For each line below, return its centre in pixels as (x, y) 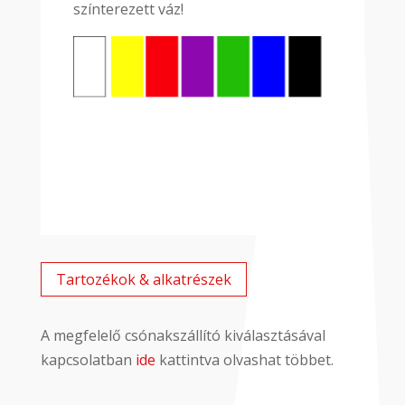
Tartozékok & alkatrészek (143, 279)
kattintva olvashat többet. (244, 360)
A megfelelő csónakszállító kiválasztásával (183, 336)
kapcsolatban (88, 360)
